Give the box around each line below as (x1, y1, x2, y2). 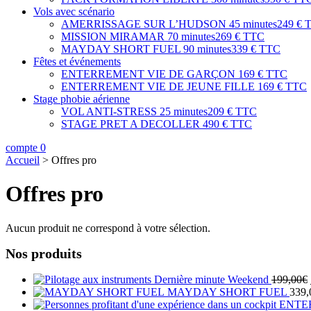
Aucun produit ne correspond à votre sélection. (6, 221, 210, 234)
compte (6, 142, 37, 153)
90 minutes (183, 43, 231, 55)
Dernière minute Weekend (154, 274, 269, 286)
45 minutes (229, 18, 277, 30)
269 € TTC (215, 31, 264, 42)
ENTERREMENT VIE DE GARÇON (61, 68, 235, 80)
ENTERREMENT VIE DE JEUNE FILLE (61, 81, 255, 92)
